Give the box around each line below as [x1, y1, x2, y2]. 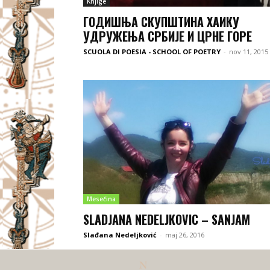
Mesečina [87, 194, 116, 203]
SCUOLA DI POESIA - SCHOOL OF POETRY [83, 46, 221, 56]
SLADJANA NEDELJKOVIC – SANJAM [83, 210, 250, 228]
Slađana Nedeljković [83, 230, 157, 239]
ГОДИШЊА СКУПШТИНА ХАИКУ [83, 12, 239, 31]
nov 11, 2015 [229, 46, 268, 56]
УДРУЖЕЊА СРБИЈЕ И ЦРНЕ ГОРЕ [83, 27, 252, 45]
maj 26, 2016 [165, 230, 204, 239]
